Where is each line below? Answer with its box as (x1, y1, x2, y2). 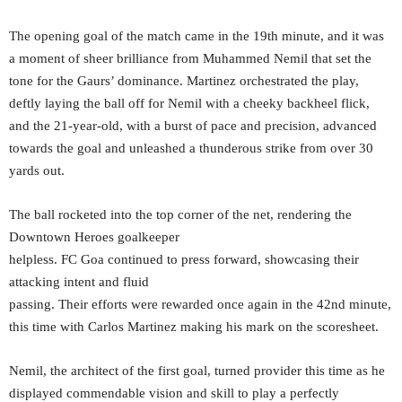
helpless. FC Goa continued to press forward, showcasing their (9, 252, 359, 267)
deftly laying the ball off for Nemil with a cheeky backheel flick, (9, 96, 370, 111)
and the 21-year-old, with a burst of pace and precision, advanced (9, 118, 377, 134)
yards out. (9, 163, 65, 179)
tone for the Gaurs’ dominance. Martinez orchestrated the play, (9, 74, 359, 89)
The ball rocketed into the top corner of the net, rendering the (9, 207, 352, 223)
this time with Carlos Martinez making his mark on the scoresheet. (9, 319, 379, 335)
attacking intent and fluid (9, 275, 149, 290)
